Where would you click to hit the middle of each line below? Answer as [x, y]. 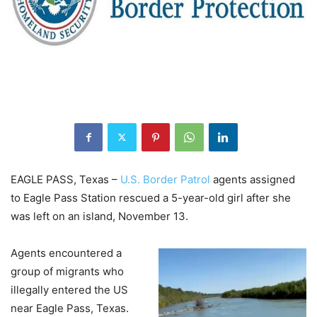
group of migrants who [67, 271]
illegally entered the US [69, 289]
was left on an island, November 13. [99, 216]
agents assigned [253, 179]
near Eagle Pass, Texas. [70, 308]
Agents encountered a [66, 253]
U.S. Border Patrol [165, 179]
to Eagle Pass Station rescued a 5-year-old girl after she [151, 197]
